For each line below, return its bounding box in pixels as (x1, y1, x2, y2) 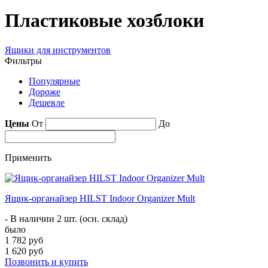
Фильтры (5, 55, 42, 66)
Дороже (29, 86, 60, 97)
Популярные (29, 75, 80, 86)
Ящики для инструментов (5, 44, 111, 55)
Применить (5, 152, 51, 163)
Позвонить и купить (5, 256, 88, 267)
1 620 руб (5, 245, 43, 256)
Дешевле (29, 97, 65, 108)
